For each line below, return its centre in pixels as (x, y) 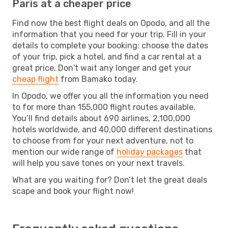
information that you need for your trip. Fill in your (109, 34)
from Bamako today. (98, 79)
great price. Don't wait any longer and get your (102, 68)
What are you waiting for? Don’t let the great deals (110, 180)
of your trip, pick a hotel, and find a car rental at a (107, 56)
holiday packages (150, 152)
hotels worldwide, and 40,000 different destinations (112, 129)
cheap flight (35, 79)
